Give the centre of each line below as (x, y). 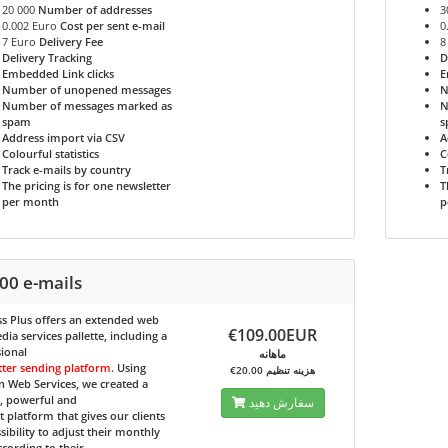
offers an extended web (95, 319)
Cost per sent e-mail (112, 25)
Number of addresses (94, 9)
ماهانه (273, 353)
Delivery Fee (70, 41)
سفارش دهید (281, 402)
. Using (128, 367)
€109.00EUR (273, 335)
